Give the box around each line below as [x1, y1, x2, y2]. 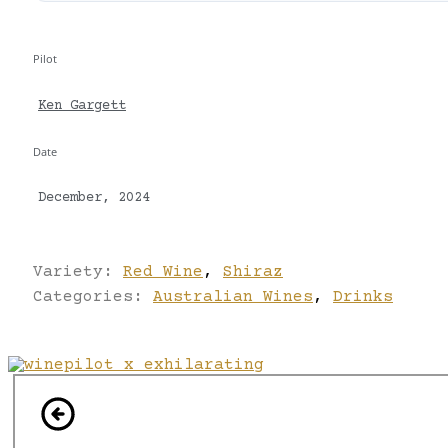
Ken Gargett [38, 97, 126, 114]
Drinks [333, 287, 393, 306]
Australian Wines [153, 287, 313, 306]
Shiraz [223, 262, 283, 281]
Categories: [33, 287, 153, 306]
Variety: [33, 262, 123, 281]
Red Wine [123, 262, 203, 281]
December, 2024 [38, 190, 150, 207]
